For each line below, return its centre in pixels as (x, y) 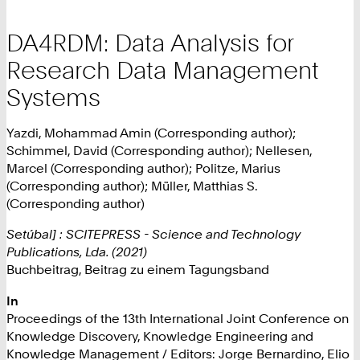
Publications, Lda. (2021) (77, 252)
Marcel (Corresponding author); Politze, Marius (143, 168)
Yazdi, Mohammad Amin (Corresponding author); (151, 133)
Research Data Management (163, 70)
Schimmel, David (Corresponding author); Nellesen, (159, 151)
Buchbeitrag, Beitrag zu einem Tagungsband (138, 270)
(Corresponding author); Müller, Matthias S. (132, 186)
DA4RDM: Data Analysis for (150, 42)
